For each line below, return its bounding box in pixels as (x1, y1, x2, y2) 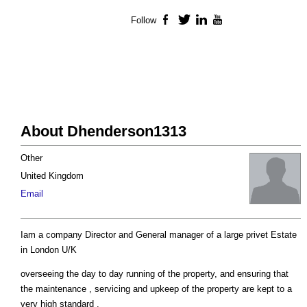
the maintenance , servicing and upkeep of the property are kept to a (21, 284, 292, 295)
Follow (131, 15, 156, 26)
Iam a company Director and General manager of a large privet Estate (21, 230, 297, 241)
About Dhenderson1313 (21, 123, 186, 140)
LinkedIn (208, 15, 245, 26)
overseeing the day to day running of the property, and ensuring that (21, 269, 288, 280)
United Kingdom (21, 171, 84, 182)
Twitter (191, 15, 219, 26)
